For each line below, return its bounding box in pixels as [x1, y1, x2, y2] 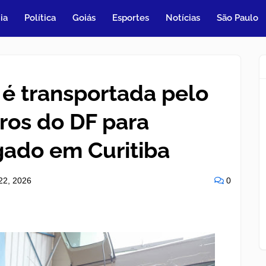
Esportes [112, 12, 150, 23]
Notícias [166, 12, 201, 23]
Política [24, 12, 56, 23]
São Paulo [217, 12, 259, 23]
